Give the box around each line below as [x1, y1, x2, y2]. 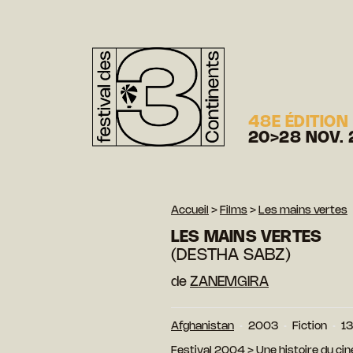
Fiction [292, 321, 327, 332]
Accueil [171, 205, 209, 216]
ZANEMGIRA [190, 275, 269, 288]
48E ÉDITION [248, 114, 349, 130]
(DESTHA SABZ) [171, 247, 292, 263]
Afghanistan [171, 321, 234, 332]
